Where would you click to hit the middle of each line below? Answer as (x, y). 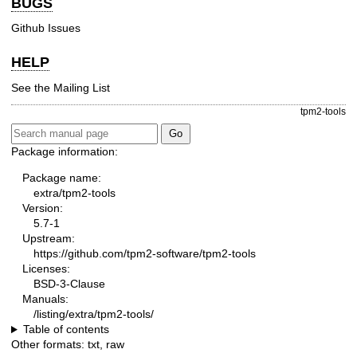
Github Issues (46, 28)
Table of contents (66, 330)
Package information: (65, 152)
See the (32, 87)
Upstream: (49, 239)
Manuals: (45, 299)
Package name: (62, 178)
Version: (43, 208)
